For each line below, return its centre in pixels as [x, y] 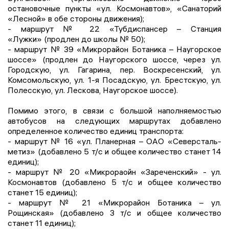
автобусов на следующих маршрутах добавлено [114, 121]
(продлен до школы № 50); [95, 39]
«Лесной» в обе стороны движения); [76, 19]
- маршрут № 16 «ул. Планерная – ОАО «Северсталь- [114, 141]
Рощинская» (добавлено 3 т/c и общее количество [114, 213]
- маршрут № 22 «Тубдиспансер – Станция [114, 29]
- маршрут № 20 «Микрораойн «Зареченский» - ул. [114, 172]
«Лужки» [25, 39]
